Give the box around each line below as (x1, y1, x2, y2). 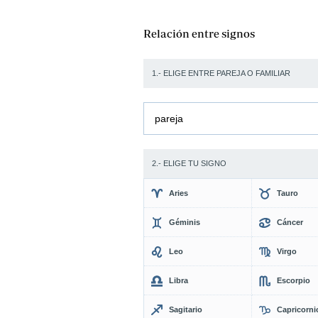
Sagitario (169, 305, 202, 314)
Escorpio (276, 276, 310, 285)
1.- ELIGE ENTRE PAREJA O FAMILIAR (152, 69, 290, 77)
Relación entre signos (143, 27, 255, 40)
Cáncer (276, 218, 303, 226)
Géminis (169, 218, 200, 226)
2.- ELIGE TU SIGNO (152, 159, 226, 168)
